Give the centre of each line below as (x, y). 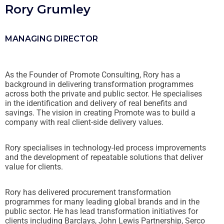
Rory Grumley (48, 9)
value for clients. (34, 166)
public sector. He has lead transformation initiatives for (101, 211)
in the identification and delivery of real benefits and (96, 103)
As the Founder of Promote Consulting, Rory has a (93, 74)
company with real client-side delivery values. (84, 122)
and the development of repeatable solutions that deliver (104, 157)
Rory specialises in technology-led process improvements (105, 147)
